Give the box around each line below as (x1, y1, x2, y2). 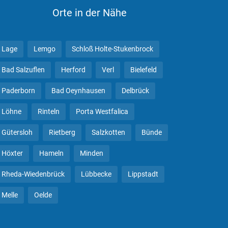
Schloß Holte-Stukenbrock (71, 45, 153, 53)
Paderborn (1, 87, 35, 95)
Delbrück (121, 87, 149, 95)
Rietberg (48, 128, 75, 136)
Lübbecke (80, 170, 111, 178)
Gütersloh (1, 128, 33, 136)
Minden (79, 149, 103, 157)
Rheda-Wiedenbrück (1, 170, 65, 178)
